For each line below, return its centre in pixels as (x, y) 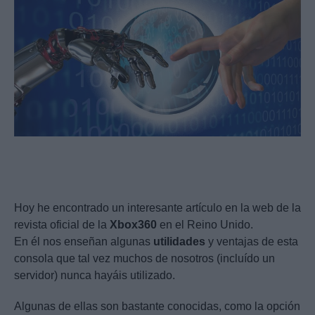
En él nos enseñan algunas (84, 242)
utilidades (179, 242)
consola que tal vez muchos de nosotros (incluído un (144, 259)
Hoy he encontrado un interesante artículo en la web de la (157, 208)
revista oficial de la (62, 225)
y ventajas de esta (252, 242)
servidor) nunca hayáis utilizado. (95, 276)
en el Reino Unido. (205, 225)
